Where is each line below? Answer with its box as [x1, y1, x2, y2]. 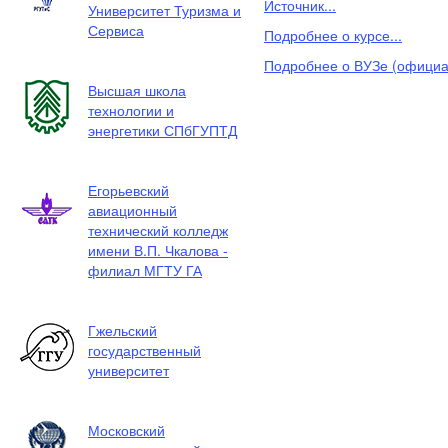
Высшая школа [88, 80, 186, 100]
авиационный [88, 200, 177, 220]
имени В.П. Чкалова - [88, 240, 228, 260]
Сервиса [88, 20, 144, 40]
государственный [88, 340, 201, 360]
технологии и [88, 100, 174, 120]
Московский [88, 420, 165, 440]
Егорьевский [88, 180, 169, 200]
